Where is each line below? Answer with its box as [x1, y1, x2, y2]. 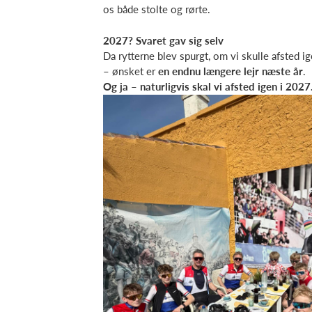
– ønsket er [103, 65, 158, 77]
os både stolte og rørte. [103, 3, 210, 15]
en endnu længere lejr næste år [158, 65, 303, 77]
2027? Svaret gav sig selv [103, 33, 224, 47]
